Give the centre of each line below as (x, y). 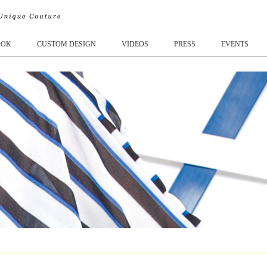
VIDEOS (135, 44)
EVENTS (235, 44)
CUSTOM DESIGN (66, 44)
